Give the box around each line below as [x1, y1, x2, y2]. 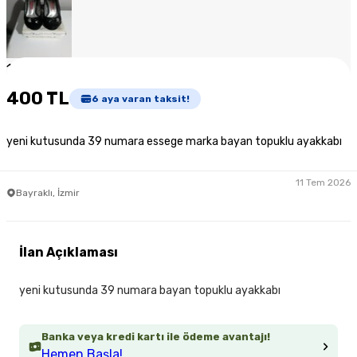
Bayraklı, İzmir [16, 186, 80, 198]
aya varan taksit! [99, 92, 190, 104]
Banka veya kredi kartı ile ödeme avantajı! [41, 331, 270, 343]
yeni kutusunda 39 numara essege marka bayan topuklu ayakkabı [6, 135, 342, 149]
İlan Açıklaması [19, 245, 118, 261]
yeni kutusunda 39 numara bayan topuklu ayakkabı [19, 284, 280, 298]
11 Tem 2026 [296, 176, 351, 188]
